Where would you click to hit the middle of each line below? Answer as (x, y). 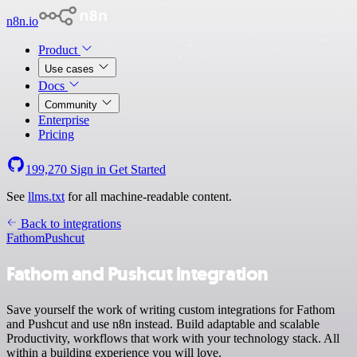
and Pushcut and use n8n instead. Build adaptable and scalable (163, 324)
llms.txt (46, 196)
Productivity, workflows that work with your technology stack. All (173, 338)
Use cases (71, 69)
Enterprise (64, 120)
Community (73, 105)
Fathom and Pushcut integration (137, 274)
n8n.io (22, 21)
